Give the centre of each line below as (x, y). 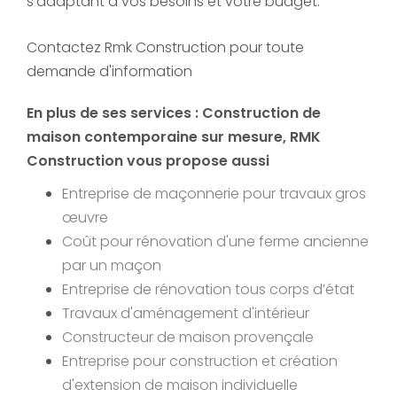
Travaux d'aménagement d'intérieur (186, 313)
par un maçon (112, 265)
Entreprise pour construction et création (200, 361)
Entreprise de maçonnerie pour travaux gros (214, 193)
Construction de (261, 113)
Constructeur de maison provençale (188, 337)
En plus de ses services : (114, 113)
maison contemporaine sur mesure (155, 136)
